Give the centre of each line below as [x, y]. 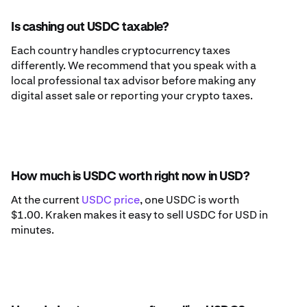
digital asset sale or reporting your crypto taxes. [132, 96]
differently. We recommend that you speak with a [134, 66]
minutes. [33, 230]
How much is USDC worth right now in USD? [130, 177]
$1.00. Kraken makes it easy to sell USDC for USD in [139, 215]
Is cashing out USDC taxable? [89, 28]
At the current [46, 200]
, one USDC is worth [189, 200]
